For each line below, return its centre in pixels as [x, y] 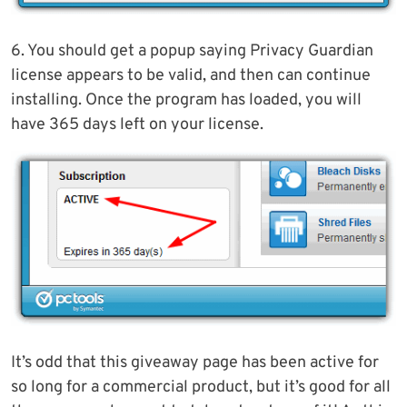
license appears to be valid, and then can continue [191, 75]
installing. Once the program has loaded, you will [186, 100]
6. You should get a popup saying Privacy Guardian [192, 51]
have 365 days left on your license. [137, 124]
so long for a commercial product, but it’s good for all [201, 388]
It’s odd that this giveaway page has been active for [195, 363]
